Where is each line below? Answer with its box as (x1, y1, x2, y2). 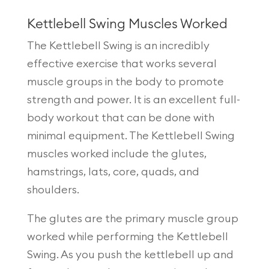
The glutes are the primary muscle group (26, 213, 238, 224)
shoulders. (26, 184, 79, 195)
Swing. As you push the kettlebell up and (26, 249, 234, 260)
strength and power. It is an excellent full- (26, 94, 240, 105)
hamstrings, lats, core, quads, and (26, 166, 199, 177)
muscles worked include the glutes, (26, 148, 207, 159)
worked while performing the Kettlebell (26, 231, 228, 242)
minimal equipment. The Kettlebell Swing (26, 130, 235, 141)
